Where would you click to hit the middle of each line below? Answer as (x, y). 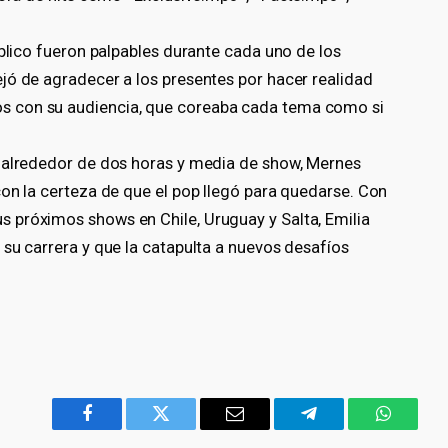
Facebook (120, 428)
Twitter (185, 428)
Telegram (341, 428)
